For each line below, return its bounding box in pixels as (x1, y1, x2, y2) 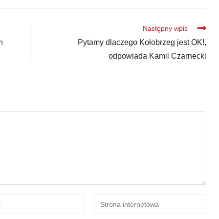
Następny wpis (142, 24, 188, 33)
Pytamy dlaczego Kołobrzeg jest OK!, (77, 38, 206, 47)
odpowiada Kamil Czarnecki (108, 52, 206, 61)
